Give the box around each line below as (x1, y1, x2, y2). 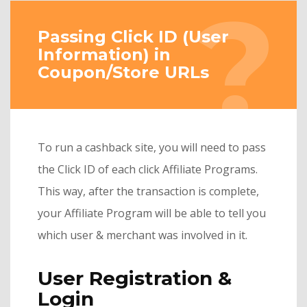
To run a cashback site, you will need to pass (38, 140, 266, 155)
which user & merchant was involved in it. (38, 228, 247, 243)
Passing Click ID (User (38, 27, 229, 47)
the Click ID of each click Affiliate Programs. (38, 162, 258, 177)
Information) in (38, 45, 171, 64)
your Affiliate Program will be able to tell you (38, 206, 266, 221)
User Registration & (38, 267, 232, 290)
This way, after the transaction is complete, (38, 184, 259, 199)
